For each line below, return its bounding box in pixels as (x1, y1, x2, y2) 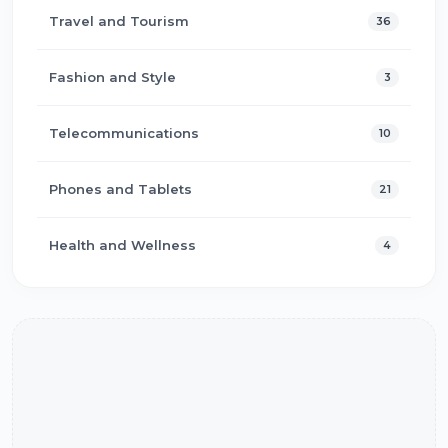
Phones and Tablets (49, 180, 192, 197)
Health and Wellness (49, 236, 196, 253)
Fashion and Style (49, 68, 176, 85)
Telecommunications (49, 124, 199, 141)
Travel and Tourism (49, 12, 189, 29)
